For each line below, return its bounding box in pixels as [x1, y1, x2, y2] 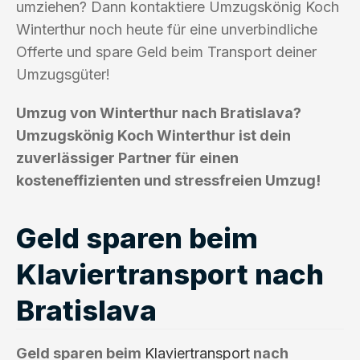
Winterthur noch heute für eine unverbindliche [16, 20, 317, 38]
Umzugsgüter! [16, 65, 110, 83]
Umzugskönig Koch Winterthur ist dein [16, 126, 291, 144]
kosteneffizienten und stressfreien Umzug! [16, 171, 321, 189]
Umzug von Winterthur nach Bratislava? [16, 104, 301, 121]
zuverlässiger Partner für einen [16, 149, 239, 166]
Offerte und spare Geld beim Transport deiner [16, 43, 317, 60]
